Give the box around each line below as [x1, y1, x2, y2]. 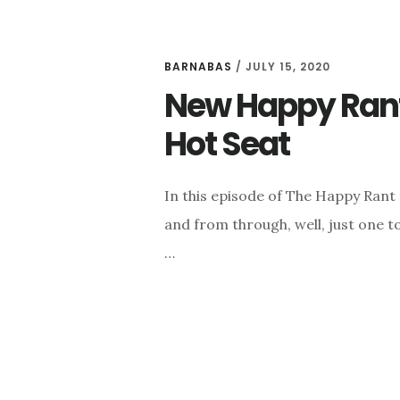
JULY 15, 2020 [246, 59, 330, 75]
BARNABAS [164, 59, 232, 75]
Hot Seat [164, 121, 289, 168]
